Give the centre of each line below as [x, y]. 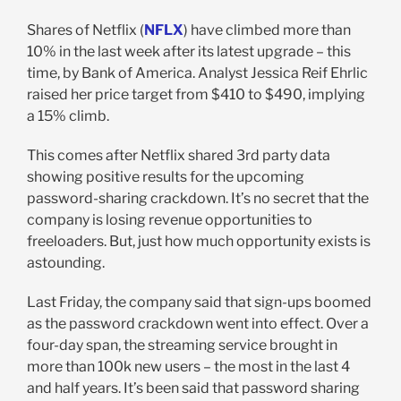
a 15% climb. [68, 116]
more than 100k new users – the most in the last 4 [188, 367]
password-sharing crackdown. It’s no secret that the [197, 199]
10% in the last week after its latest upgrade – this [188, 52]
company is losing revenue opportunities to [169, 220]
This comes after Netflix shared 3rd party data [178, 156]
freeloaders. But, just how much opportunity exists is [198, 242]
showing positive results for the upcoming [165, 177]
